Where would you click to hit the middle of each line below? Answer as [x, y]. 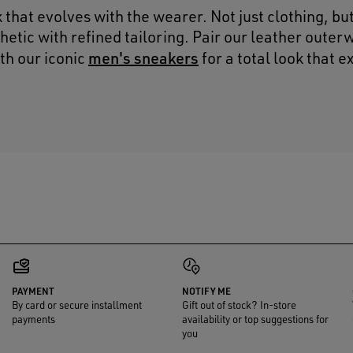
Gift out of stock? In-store [239, 305]
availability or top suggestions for [255, 319]
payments [33, 319]
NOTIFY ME [206, 291]
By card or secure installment [76, 305]
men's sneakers [143, 58]
